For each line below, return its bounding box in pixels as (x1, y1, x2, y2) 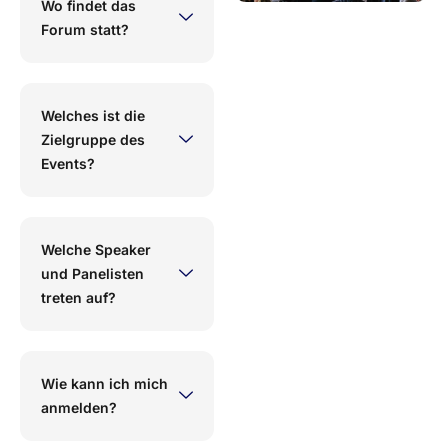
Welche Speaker (41, 240, 151, 258)
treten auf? (41, 288, 116, 306)
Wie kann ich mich (41, 374, 168, 392)
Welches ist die (41, 106, 145, 124)
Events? (41, 154, 95, 172)
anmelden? (41, 398, 117, 416)
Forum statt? (41, 20, 129, 38)
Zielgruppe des (41, 130, 145, 148)
